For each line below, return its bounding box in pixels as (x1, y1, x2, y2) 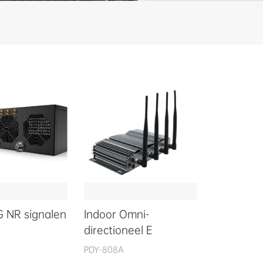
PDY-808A (84, 244, 124, 255)
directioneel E (84, 222, 153, 237)
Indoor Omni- (84, 207, 150, 221)
